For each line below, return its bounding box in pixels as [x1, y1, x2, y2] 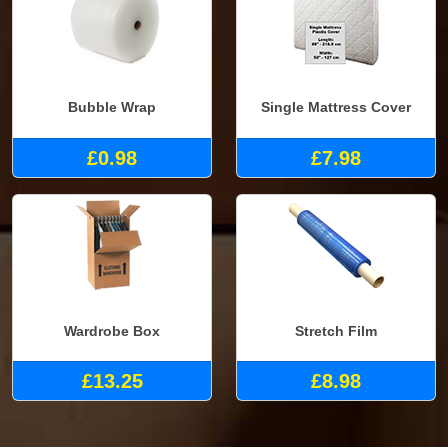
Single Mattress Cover [261, 99, 411, 116]
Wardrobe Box [64, 322, 160, 339]
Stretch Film [295, 322, 377, 339]
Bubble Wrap [68, 99, 156, 116]
